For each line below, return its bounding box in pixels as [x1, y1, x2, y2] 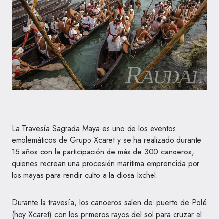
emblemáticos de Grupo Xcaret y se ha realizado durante [12, 134, 201, 146]
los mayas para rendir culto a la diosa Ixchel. [12, 170, 158, 181]
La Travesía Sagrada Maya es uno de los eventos [12, 123, 176, 134]
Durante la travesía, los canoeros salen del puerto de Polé [12, 197, 207, 209]
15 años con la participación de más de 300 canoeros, [12, 146, 194, 158]
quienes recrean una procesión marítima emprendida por [12, 158, 199, 170]
